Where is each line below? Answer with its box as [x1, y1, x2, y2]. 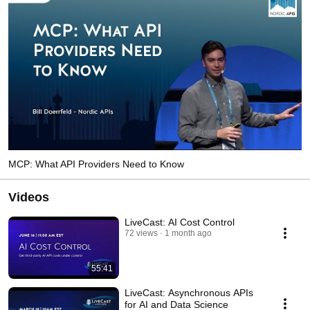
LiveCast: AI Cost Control [125, 216, 235, 228]
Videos [8, 190, 49, 204]
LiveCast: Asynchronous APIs [125, 286, 253, 298]
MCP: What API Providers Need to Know [8, 158, 184, 170]
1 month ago [165, 228, 212, 238]
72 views [125, 228, 158, 238]
